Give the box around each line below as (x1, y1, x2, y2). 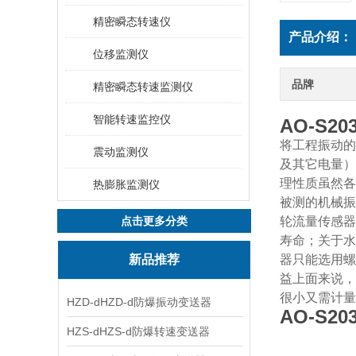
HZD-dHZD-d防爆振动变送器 (67, 296, 211, 308)
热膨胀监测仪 (93, 178, 160, 191)
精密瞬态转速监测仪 (93, 80, 193, 93)
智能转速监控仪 (93, 113, 171, 126)
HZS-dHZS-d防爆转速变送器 (67, 325, 210, 338)
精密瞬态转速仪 (93, 15, 171, 28)
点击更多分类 (121, 215, 188, 227)
